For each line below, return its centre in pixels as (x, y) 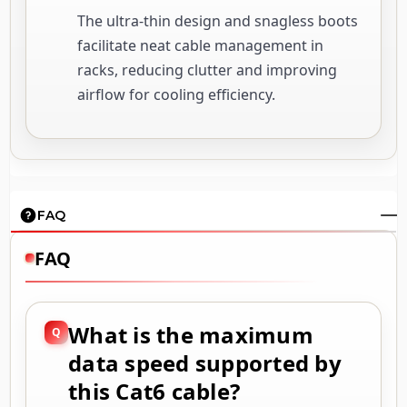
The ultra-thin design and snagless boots (218, 20)
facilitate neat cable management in (200, 45)
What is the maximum (191, 334)
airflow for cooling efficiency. (176, 94)
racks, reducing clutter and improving (207, 69)
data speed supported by (205, 362)
